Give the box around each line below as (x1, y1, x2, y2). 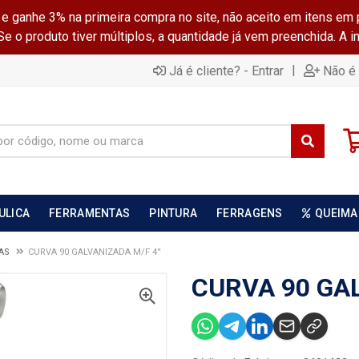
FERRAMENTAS (49, 207, 131, 220)
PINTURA (149, 207, 198, 220)
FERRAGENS (216, 207, 283, 220)
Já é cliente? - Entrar (169, 63, 284, 79)
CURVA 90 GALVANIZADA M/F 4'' (28, 247, 161, 257)
